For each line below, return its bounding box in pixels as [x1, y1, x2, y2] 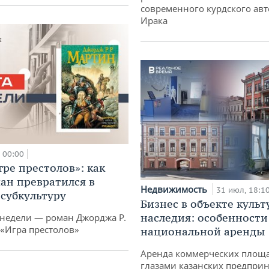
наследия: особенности [141, 210, 268, 225]
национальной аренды [141, 224, 265, 238]
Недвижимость [141, 183, 210, 195]
